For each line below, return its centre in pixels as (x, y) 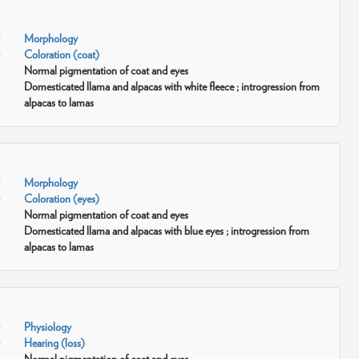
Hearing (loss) (54, 343)
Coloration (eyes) (61, 199)
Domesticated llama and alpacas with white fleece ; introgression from (171, 87)
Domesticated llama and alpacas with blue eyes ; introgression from (166, 231)
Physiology (47, 327)
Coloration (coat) (61, 54)
